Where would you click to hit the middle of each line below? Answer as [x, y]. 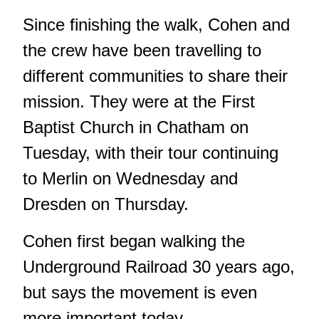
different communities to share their [155, 76]
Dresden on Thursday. [106, 204]
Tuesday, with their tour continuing [151, 153]
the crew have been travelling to [142, 51]
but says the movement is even [140, 293]
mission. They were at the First [139, 102]
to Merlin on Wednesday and [130, 179]
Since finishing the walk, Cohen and [156, 25]
